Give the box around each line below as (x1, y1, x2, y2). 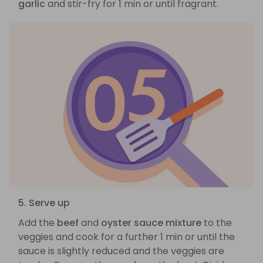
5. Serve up (18, 196, 70, 210)
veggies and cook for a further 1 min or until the (18, 230, 235, 244)
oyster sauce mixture (101, 216, 201, 230)
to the (201, 216, 232, 230)
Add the (18, 216, 57, 230)
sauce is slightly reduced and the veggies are (18, 244, 224, 258)
